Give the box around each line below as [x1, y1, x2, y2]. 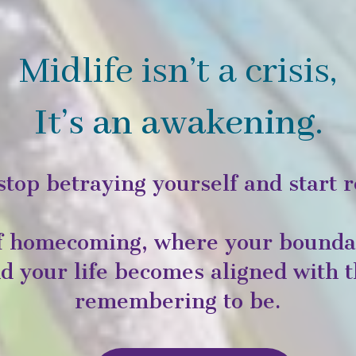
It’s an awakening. [33, 100, 323, 147]
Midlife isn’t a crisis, [19, 48, 337, 95]
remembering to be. [75, 288, 281, 314]
